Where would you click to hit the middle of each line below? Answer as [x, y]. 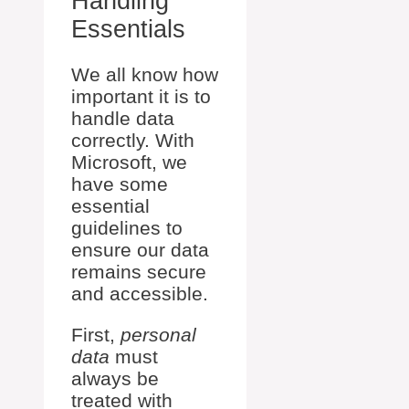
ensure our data [140, 250]
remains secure [139, 272]
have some [120, 184]
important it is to [141, 96]
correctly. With [133, 140]
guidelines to [127, 228]
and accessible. [140, 294]
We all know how [145, 74]
